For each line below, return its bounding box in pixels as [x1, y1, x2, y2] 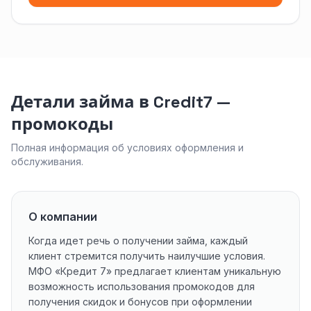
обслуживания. [11, 155, 83, 167]
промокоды [11, 113, 113, 135]
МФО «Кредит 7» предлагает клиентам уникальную [28, 265, 281, 277]
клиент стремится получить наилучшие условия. [28, 250, 265, 262]
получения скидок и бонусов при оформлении [28, 296, 252, 308]
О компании [28, 210, 97, 224]
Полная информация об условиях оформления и [11, 142, 244, 153]
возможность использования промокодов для [28, 280, 255, 292]
